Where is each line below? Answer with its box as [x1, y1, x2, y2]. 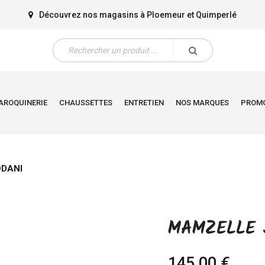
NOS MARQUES [176, 98, 229, 107]
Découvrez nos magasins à [38, 9, 147, 20]
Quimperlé [195, 9, 237, 20]
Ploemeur [146, 9, 185, 20]
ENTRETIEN [124, 98, 164, 107]
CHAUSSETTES [59, 98, 112, 107]
